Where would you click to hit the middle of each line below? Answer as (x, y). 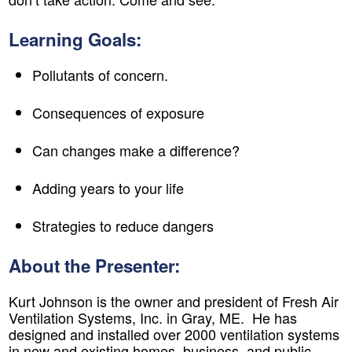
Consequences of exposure (118, 112)
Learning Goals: (75, 39)
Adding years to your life (108, 187)
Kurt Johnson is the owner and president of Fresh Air (174, 301)
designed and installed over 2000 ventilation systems (174, 334)
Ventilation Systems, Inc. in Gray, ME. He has (153, 318)
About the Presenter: (94, 265)
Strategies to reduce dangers (123, 225)
